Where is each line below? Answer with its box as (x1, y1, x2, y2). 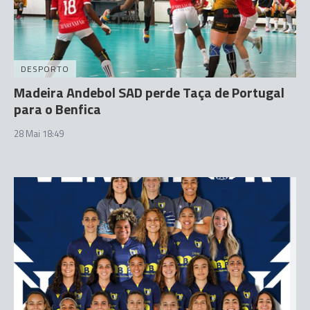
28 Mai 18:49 (14, 126, 64, 140)
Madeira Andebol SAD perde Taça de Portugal (14, 81, 284, 103)
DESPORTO (21, 62, 69, 75)
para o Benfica (14, 98, 101, 120)
